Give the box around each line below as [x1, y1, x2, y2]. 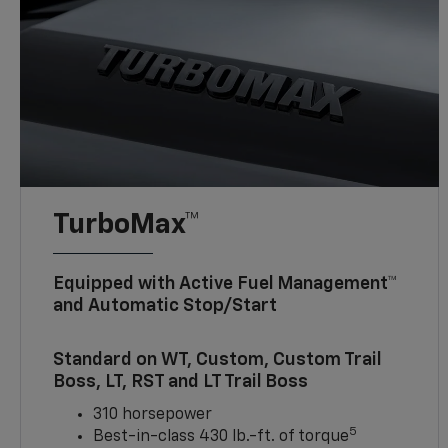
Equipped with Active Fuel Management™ [53, 275, 398, 294]
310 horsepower [93, 407, 213, 424]
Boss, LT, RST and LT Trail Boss [53, 373, 309, 392]
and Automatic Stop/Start [53, 297, 278, 316]
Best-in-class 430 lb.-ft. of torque [93, 429, 350, 446]
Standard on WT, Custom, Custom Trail [53, 351, 382, 370]
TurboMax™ [53, 211, 201, 240]
